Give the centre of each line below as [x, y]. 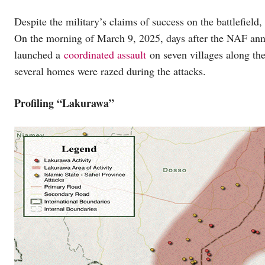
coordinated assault [105, 55]
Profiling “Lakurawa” [64, 103]
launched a [39, 55]
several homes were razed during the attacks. [112, 71]
